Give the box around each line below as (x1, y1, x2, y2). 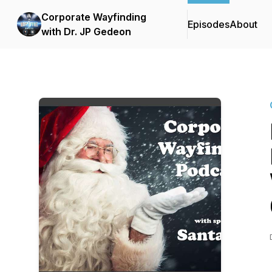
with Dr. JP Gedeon (41, 25, 131, 38)
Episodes (188, 18, 229, 30)
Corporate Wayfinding (41, 11, 146, 23)
